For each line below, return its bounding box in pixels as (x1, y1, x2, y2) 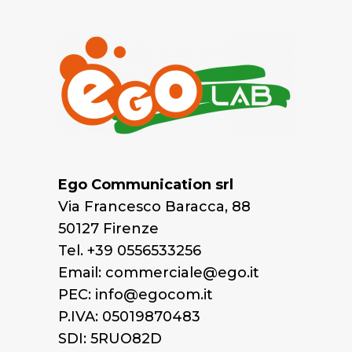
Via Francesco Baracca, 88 (58, 198, 251, 216)
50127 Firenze (58, 220, 159, 238)
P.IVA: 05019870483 (58, 308, 200, 326)
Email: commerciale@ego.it (58, 264, 259, 282)
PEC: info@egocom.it (58, 286, 213, 304)
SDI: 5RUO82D (58, 330, 162, 348)
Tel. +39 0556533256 (58, 242, 201, 260)
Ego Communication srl (58, 176, 233, 194)
